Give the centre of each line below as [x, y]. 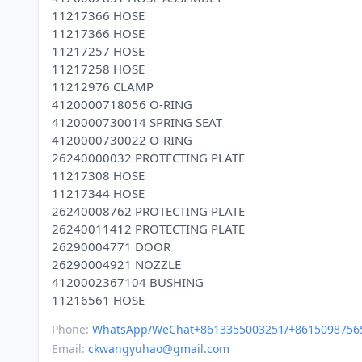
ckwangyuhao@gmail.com [159, 349]
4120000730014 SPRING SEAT [137, 122]
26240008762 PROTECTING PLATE [148, 211]
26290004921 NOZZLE [116, 264]
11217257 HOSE [98, 51]
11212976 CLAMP [103, 86]
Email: [70, 349]
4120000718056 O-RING [122, 104]
